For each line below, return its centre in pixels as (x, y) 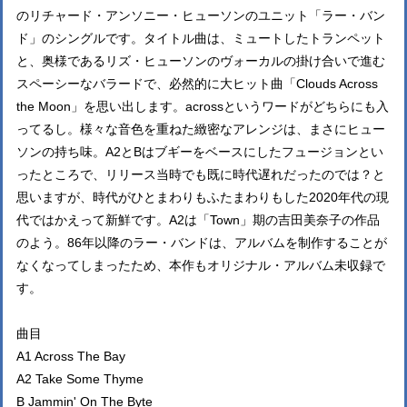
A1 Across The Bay (71, 356)
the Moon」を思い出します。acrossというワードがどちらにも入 (203, 106)
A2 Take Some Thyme (80, 379)
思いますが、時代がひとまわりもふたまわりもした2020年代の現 (203, 197)
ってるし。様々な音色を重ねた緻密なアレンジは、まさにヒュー (201, 129)
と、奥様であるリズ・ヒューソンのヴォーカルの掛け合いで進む (201, 61)
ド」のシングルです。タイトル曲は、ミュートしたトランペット (201, 38)
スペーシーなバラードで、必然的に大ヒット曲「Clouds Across (197, 84)
